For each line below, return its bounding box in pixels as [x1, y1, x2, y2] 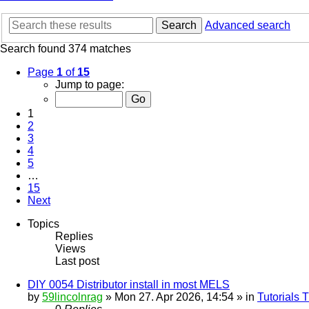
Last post [55, 255, 99, 268]
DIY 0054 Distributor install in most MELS [28, 279, 230, 291]
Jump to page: [55, 79, 124, 91]
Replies [55, 230, 93, 243]
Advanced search [205, 19, 290, 32]
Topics [28, 218, 59, 230]
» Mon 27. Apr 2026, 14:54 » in [103, 291, 257, 303]
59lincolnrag [42, 291, 103, 303]
